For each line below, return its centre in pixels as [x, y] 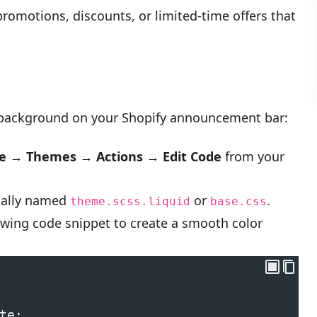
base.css [238, 201]
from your [253, 156]
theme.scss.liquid [130, 201]
